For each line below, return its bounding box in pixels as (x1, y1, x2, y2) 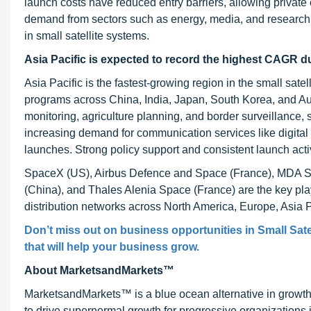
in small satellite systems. (24, 30, 149, 42)
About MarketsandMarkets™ (24, 264, 174, 276)
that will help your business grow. (24, 241, 199, 253)
